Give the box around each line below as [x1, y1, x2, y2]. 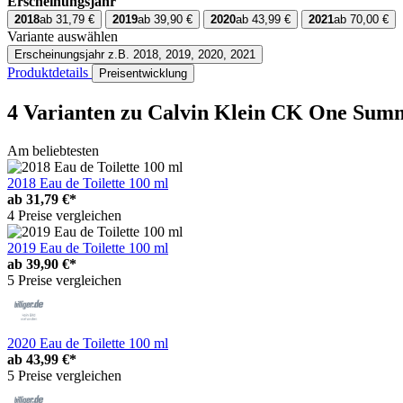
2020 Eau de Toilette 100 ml [7, 335, 168, 351]
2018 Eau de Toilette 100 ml [7, 175, 168, 191]
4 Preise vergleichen [7, 207, 121, 223]
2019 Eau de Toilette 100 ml [7, 239, 168, 255]
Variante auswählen [7, 29, 118, 45]
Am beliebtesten [7, 142, 99, 158]
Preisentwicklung [99, 67, 187, 81]
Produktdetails [7, 65, 92, 81]
